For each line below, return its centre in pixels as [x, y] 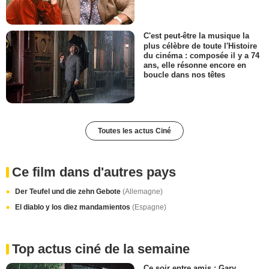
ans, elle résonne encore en [195, 65]
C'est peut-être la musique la [196, 36]
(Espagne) [149, 207]
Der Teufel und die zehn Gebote [69, 191]
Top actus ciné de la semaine [101, 249]
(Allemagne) [143, 191]
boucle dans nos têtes [184, 74]
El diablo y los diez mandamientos [74, 207]
